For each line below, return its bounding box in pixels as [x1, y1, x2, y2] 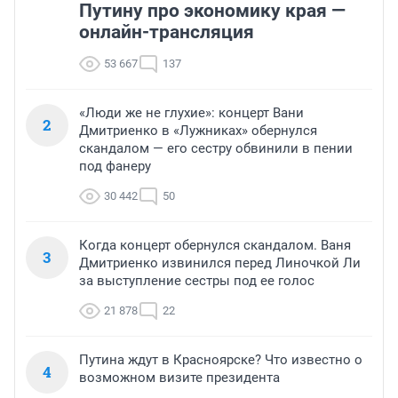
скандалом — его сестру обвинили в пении [79, 140, 353, 157]
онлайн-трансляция [79, 21, 254, 44]
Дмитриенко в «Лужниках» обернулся [79, 123, 317, 139]
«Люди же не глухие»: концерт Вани [79, 105, 304, 122]
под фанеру [79, 158, 151, 175]
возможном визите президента [79, 370, 280, 386]
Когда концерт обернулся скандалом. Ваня [79, 237, 351, 254]
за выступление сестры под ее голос [79, 273, 314, 290]
